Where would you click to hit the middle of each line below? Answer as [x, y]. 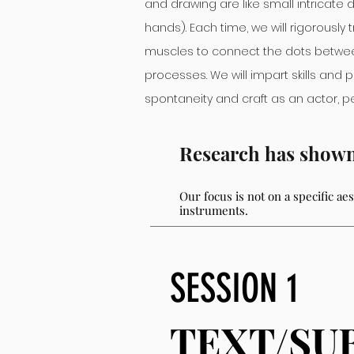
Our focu [203, 196]
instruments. [214, 210]
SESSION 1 [234, 288]
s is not [247, 196]
